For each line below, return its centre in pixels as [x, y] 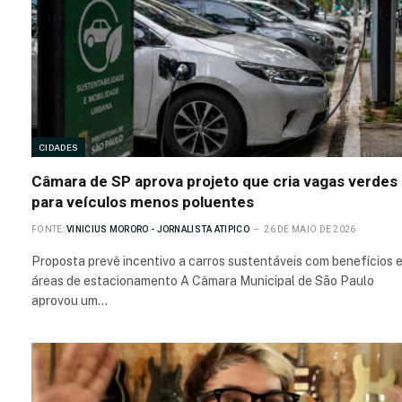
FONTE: [48, 230]
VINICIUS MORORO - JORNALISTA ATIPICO [158, 230]
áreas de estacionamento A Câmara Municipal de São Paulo [203, 281]
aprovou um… [70, 301]
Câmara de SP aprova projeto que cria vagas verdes [214, 182]
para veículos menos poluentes [143, 202]
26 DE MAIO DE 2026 [310, 230]
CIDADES [59, 148]
